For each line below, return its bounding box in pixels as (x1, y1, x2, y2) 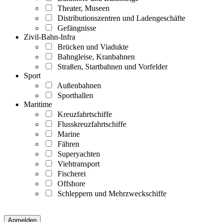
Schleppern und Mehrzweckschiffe (54, 189, 166, 198)
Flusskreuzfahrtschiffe (54, 120, 126, 129)
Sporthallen (54, 91, 93, 100)
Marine (54, 130, 80, 139)
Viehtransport (54, 160, 100, 168)
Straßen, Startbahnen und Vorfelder (54, 62, 167, 71)
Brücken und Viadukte (54, 43, 128, 52)
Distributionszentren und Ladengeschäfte (54, 14, 185, 23)
